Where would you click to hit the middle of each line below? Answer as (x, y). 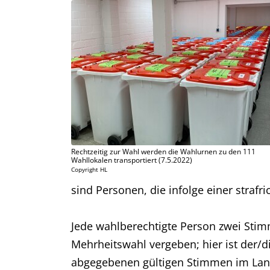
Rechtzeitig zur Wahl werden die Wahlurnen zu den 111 (163, 152)
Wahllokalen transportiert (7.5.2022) (132, 160)
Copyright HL (89, 169)
